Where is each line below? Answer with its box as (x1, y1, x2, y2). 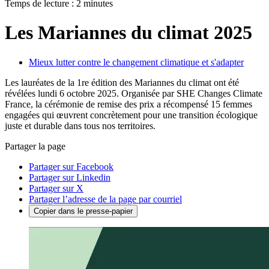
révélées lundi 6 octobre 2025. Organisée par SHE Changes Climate (5, 88, 262, 98)
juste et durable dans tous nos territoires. (5, 120, 156, 131)
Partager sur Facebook (29, 161, 113, 172)
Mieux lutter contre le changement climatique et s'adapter (29, 56, 244, 67)
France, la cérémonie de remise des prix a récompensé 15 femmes (5, 98, 252, 109)
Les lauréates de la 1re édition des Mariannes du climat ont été (5, 77, 239, 88)
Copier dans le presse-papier (34, 206, 133, 216)
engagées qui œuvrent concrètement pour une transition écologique (5, 109, 258, 120)
